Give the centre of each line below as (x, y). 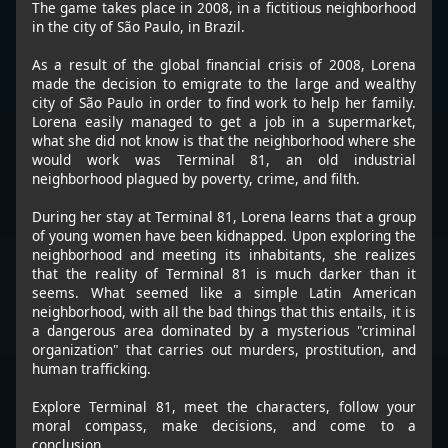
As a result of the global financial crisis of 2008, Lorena (224, 64)
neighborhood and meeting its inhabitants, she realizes (224, 254)
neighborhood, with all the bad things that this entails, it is (224, 311)
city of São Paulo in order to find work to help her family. (224, 102)
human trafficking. (91, 368)
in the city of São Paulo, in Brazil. (138, 26)
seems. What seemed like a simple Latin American (224, 292)
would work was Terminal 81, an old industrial (224, 159)
